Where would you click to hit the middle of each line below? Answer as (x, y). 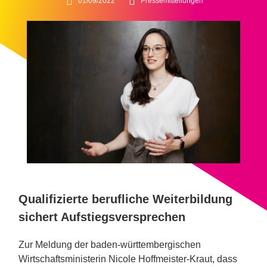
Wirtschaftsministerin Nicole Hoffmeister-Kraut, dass (128, 259)
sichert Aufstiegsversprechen (102, 217)
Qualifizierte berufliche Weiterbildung (126, 199)
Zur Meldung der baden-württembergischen (110, 244)
